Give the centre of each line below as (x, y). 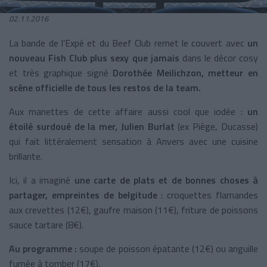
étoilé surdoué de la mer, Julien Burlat (92, 126)
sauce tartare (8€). (46, 224)
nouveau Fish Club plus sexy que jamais (94, 58)
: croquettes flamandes (207, 195)
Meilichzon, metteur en (205, 72)
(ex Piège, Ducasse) (216, 126)
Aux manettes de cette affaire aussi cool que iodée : (128, 111)
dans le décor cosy (219, 58)
